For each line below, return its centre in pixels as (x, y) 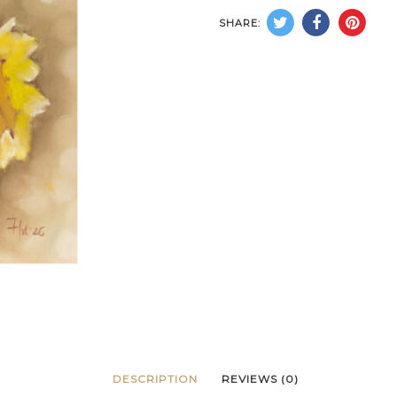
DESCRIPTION (156, 379)
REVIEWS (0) (260, 379)
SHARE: (239, 23)
